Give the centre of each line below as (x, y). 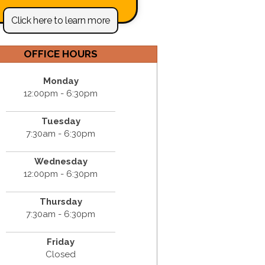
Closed (61, 254)
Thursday (61, 201)
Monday (61, 81)
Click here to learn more (61, 21)
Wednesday (61, 161)
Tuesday (61, 121)
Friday (61, 242)
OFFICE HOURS (61, 54)
